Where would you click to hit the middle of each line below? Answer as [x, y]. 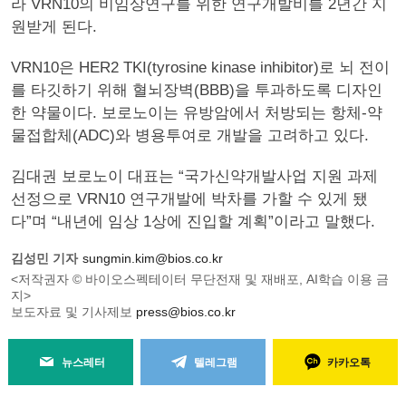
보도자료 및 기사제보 [73, 312]
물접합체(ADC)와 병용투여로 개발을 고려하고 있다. [190, 135]
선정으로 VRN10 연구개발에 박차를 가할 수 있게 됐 [189, 199]
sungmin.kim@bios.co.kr [153, 258]
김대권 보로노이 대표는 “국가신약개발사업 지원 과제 [194, 176]
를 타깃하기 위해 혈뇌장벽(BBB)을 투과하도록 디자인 [197, 90]
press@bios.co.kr [186, 312]
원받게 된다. [54, 27]
